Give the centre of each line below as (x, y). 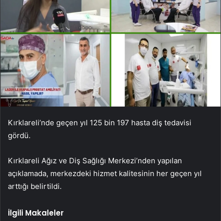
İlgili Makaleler (36, 213)
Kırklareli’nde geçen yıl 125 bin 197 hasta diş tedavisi (100, 122)
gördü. (19, 135)
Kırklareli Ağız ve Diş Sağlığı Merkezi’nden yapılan (95, 160)
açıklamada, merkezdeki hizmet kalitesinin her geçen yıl (105, 173)
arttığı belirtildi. (35, 186)
